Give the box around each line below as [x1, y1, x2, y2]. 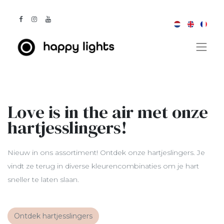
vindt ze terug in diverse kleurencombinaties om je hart [7, 161, 199, 171]
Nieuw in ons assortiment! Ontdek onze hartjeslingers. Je [7, 148, 205, 157]
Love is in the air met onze [7, 100, 208, 124]
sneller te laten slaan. [7, 175, 81, 184]
